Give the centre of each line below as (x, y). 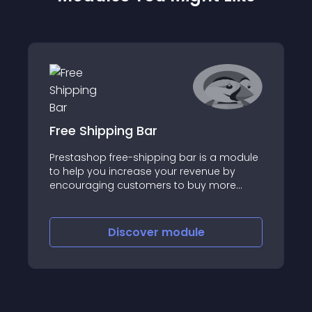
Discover (134, 232)
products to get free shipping (123, 199)
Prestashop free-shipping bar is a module (154, 157)
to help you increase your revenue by (142, 171)
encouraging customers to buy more (143, 185)
